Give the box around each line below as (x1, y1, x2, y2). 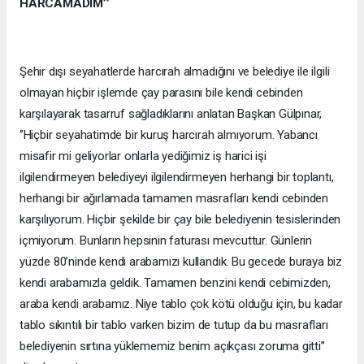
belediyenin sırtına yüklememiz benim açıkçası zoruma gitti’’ (19, 339, 325, 354)
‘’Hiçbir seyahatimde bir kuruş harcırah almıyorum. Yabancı (19, 128, 318, 143)
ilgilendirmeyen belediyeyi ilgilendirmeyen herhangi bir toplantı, (19, 170, 334, 185)
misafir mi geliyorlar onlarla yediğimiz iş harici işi (19, 149, 266, 164)
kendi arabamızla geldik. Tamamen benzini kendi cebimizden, (19, 275, 331, 291)
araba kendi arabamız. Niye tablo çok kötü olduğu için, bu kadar (19, 297, 343, 312)
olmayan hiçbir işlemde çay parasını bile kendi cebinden (19, 85, 303, 101)
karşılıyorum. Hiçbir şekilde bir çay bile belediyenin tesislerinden (19, 212, 341, 227)
